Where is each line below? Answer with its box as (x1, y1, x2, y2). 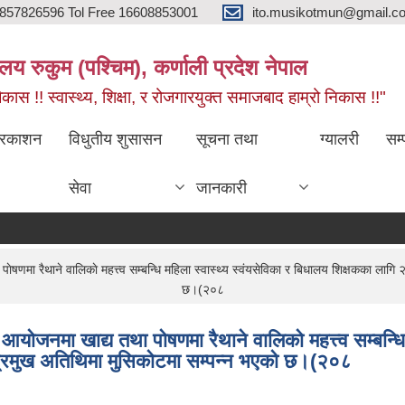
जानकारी (195, 179, 247, 197)
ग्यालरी (319, 130, 359, 148)
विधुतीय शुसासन (69, 130, 163, 148)
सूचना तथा (195, 130, 258, 148)
